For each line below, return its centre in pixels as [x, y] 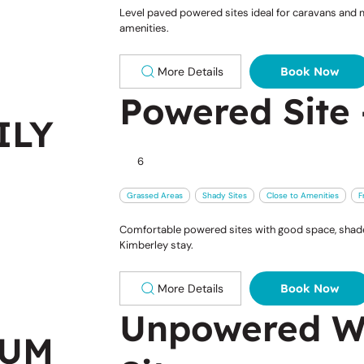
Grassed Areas [154, 195]
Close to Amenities [302, 195]
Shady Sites [224, 195]
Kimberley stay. [156, 245]
